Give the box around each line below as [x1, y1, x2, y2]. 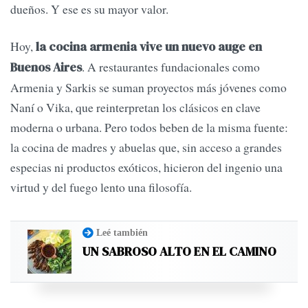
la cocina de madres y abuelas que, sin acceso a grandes [10, 138, 282, 155]
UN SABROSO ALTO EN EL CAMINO [82, 243, 276, 261]
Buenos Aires [10, 58, 82, 76]
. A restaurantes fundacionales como [82, 58, 260, 75]
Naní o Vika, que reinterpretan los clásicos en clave [10, 98, 261, 115]
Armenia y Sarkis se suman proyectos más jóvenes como [10, 78, 287, 96]
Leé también [96, 227, 148, 239]
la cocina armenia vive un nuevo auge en [36, 38, 262, 55]
